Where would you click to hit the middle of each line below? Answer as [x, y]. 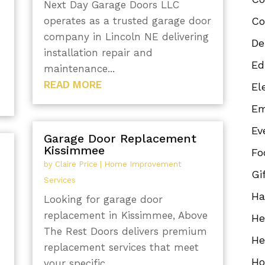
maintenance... [79, 68]
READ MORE [72, 84]
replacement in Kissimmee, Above [125, 216]
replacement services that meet [121, 248]
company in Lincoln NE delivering [126, 36]
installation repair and [98, 52]
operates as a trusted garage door [127, 20]
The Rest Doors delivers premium [125, 232]
